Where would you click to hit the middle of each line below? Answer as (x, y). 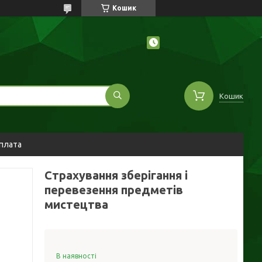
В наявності (76, 256)
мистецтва (76, 204)
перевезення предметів (114, 190)
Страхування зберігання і (116, 175)
